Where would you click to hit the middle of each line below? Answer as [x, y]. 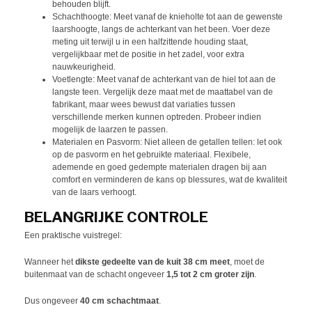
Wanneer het [50, 262]
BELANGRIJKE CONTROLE [116, 217]
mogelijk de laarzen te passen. [110, 129]
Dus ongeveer [52, 301]
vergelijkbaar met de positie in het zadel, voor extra [148, 54]
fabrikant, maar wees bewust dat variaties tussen [144, 104]
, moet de [247, 262]
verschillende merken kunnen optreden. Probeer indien [157, 117]
